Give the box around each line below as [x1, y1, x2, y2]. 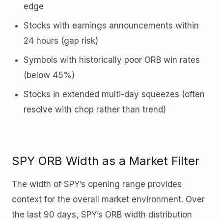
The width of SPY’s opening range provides [12, 179, 182, 189]
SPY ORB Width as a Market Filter [12, 153, 199, 168]
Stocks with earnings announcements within [24, 20, 199, 30]
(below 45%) [24, 70, 75, 80]
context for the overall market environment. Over [12, 194, 205, 204]
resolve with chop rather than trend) [24, 104, 166, 114]
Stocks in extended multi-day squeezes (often [24, 89, 205, 99]
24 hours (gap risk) [24, 35, 98, 46]
